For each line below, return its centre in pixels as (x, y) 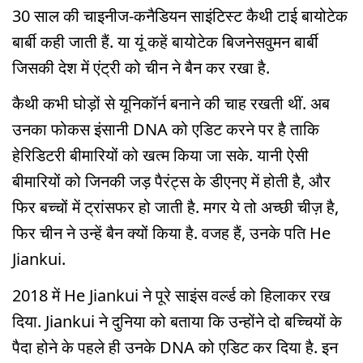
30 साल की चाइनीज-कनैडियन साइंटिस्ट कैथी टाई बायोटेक (180, 15)
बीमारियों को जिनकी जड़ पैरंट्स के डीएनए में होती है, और (171, 181)
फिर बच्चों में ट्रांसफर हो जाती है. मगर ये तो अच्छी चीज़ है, (175, 207)
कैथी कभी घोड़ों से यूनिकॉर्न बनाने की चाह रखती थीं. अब (171, 104)
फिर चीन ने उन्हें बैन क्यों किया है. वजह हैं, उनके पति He (171, 233)
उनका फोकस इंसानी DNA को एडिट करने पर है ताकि (166, 130)
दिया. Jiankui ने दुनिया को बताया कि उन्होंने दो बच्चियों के (177, 322)
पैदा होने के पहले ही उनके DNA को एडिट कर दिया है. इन (175, 348)
